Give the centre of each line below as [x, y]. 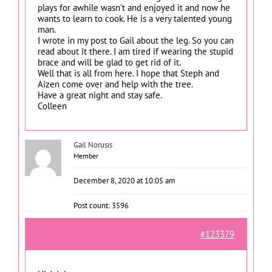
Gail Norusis [93, 144]
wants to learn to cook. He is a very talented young [135, 18]
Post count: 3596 [101, 205]
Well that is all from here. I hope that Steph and [128, 73]
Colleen [52, 106]
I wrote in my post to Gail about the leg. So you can [136, 40]
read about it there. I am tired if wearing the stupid [135, 51]
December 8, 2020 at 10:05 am [124, 180]
